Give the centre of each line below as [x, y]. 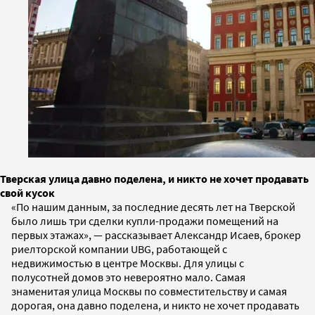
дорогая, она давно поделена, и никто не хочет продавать [155, 305]
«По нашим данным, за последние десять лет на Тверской [153, 206]
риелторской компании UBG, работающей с [119, 249]
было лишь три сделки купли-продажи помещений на [145, 220]
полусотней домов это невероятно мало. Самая [128, 277]
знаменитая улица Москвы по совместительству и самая [149, 291]
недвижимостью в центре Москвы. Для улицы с [128, 263]
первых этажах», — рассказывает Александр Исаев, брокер [156, 234]
